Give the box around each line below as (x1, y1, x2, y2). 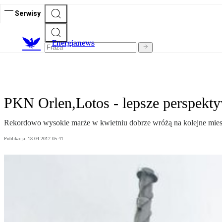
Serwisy (15, 9, 41, 17)
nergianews (56, 38, 95, 48)
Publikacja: (4, 136, 28, 142)
